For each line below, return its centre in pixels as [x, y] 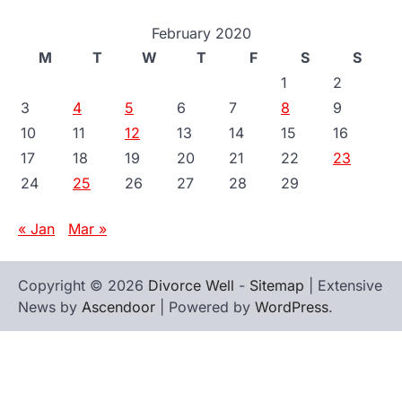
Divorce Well [191, 285]
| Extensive [343, 285]
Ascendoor [118, 306]
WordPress [292, 306]
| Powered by [205, 306]
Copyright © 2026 [83, 285]
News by [50, 306]
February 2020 [201, 33]
